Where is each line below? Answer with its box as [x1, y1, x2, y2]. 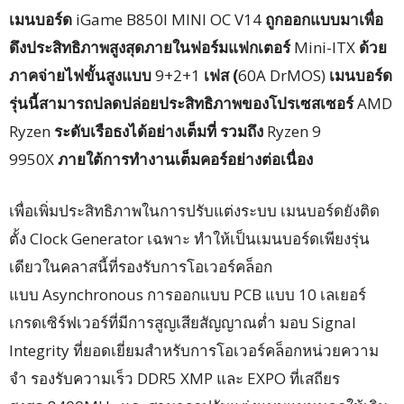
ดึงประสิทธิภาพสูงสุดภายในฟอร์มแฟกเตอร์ [9, 36, 294, 58]
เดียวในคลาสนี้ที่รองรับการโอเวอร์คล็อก [9, 255, 272, 277]
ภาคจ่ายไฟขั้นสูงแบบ [9, 64, 155, 86]
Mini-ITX [294, 36, 359, 58]
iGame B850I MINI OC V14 [76, 8, 265, 30]
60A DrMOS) [238, 64, 329, 86]
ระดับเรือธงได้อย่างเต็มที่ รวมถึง [54, 120, 267, 142]
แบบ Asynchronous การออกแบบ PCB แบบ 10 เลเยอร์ [9, 283, 366, 305]
